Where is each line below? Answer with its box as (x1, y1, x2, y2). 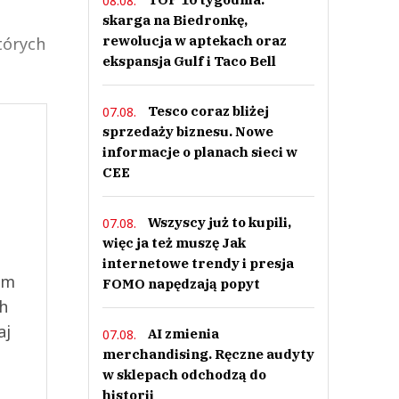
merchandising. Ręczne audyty (102, 346, 314, 362)
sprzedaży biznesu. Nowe (102, 123, 273, 140)
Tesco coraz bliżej (147, 102, 269, 119)
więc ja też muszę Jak (102, 234, 246, 251)
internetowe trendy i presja (102, 255, 294, 272)
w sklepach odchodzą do (102, 366, 266, 383)
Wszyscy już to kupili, (147, 214, 291, 231)
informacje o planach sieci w (102, 143, 297, 160)
